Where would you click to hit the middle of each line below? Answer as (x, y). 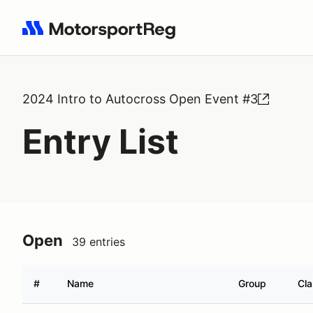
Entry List (101, 141)
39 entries (99, 242)
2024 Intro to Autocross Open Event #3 (140, 99)
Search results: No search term (103, 36)
